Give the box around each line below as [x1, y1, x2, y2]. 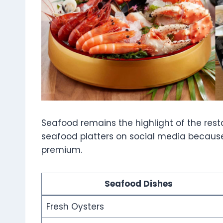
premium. [41, 144, 82, 156]
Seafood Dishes [104, 178, 173, 190]
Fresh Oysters [46, 201, 104, 213]
